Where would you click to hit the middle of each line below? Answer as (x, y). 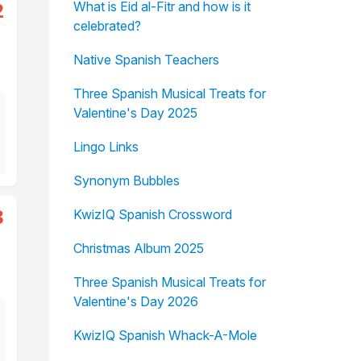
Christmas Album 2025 (138, 248)
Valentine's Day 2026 (135, 301)
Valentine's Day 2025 (135, 113)
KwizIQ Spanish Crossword (152, 214)
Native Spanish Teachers (146, 60)
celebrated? (107, 26)
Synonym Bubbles (126, 180)
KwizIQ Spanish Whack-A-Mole (165, 335)
